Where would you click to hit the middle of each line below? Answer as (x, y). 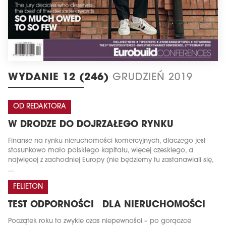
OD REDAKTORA (40, 107)
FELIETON (28, 187)
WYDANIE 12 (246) (60, 78)
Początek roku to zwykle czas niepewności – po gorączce (100, 221)
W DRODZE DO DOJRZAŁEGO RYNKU (91, 125)
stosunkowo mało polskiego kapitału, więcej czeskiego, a (101, 151)
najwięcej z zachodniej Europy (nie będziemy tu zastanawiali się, (111, 160)
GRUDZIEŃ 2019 (153, 78)
